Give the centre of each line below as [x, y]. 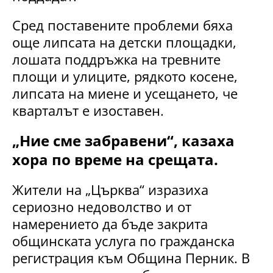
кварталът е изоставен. [88, 111]
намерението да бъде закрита [110, 224]
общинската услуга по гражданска [123, 241]
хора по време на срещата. [115, 160]
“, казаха [201, 141]
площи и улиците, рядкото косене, [125, 76]
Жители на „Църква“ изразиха [110, 190]
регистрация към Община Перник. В [131, 258]
